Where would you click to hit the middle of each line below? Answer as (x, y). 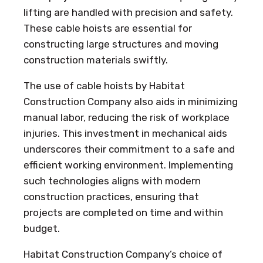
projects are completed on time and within (123, 212)
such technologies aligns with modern (112, 181)
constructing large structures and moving (121, 44)
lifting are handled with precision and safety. (128, 12)
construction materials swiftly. (96, 60)
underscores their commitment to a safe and (129, 149)
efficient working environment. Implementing (128, 165)
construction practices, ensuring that (111, 196)
